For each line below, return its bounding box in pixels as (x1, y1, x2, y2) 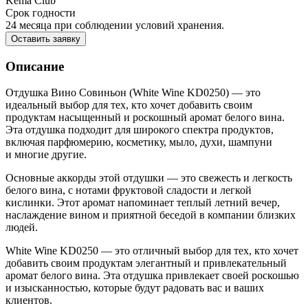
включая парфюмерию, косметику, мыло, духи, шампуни (5, 136, 272, 148)
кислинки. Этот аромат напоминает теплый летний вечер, (5, 197, 280, 209)
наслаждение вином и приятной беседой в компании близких (5, 209, 296, 221)
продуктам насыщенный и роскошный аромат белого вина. (5, 111, 285, 124)
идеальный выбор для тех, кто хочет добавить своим (5, 99, 252, 111)
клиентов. (5, 294, 52, 307)
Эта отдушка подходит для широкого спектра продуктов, (5, 124, 274, 136)
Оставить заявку (11, 33, 80, 44)
